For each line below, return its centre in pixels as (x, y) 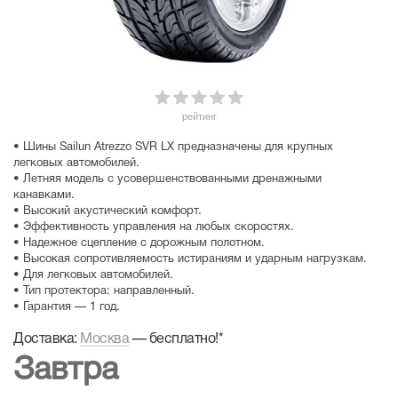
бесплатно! (183, 339)
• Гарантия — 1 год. (67, 307)
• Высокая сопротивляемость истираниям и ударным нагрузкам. (190, 259)
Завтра (66, 371)
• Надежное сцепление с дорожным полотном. (139, 243)
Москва (104, 339)
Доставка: (47, 339)
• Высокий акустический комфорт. (107, 211)
